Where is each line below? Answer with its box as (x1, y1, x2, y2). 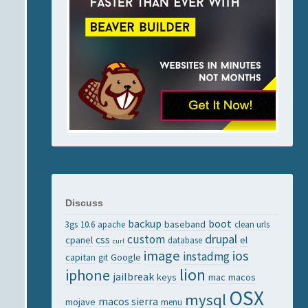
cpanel (65, 234, 93, 246)
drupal (205, 231, 237, 247)
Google (111, 251, 141, 263)
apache (98, 219, 125, 230)
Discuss (65, 197, 103, 208)
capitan (65, 251, 96, 263)
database (168, 234, 202, 245)
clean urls (234, 219, 269, 230)
